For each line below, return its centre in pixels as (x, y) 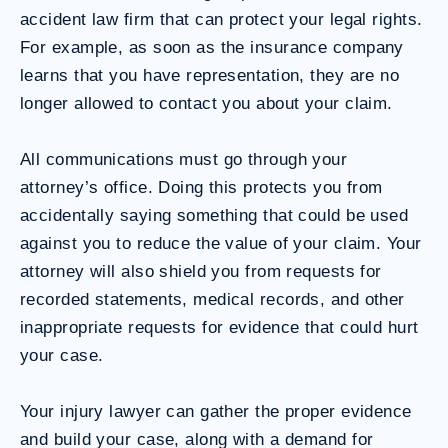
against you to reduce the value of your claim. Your (221, 243)
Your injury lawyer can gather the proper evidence (216, 411)
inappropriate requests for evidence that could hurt (219, 327)
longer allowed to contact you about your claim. (206, 103)
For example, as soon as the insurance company (212, 47)
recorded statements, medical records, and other (212, 299)
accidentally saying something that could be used (214, 215)
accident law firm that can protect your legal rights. (221, 19)
